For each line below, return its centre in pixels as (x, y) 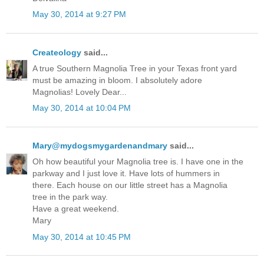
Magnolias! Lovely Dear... (80, 92)
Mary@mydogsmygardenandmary (100, 146)
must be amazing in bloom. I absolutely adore (117, 80)
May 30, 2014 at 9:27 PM (79, 14)
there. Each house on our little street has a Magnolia (130, 185)
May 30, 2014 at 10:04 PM (82, 108)
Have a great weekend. (76, 209)
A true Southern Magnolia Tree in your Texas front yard (135, 68)
